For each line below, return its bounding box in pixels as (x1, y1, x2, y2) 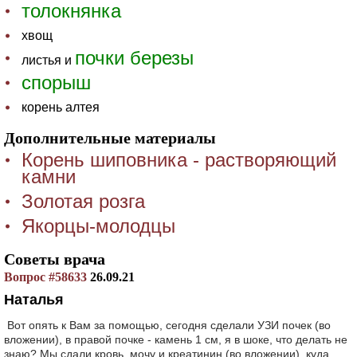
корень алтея (22, 100, 100, 114)
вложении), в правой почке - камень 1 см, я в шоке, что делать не (4, 333, 347, 346)
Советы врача (4, 250, 105, 268)
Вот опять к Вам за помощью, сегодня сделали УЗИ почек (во (4, 319, 331, 331)
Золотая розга (22, 190, 145, 212)
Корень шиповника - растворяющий (22, 149, 336, 171)
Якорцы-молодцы (22, 215, 175, 237)
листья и (22, 53, 75, 67)
